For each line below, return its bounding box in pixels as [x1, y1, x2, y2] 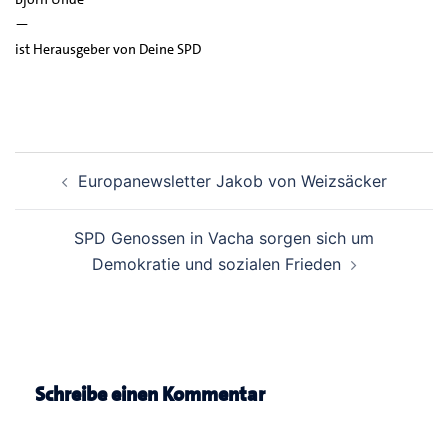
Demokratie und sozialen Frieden [91, 253, 341, 274]
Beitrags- [14, 148, 109, 181]
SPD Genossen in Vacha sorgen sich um [74, 227, 374, 248]
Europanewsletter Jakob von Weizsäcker [77, 170, 387, 191]
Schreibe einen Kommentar [35, 380, 265, 407]
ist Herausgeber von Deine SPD [15, 39, 201, 58]
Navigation [14, 176, 132, 209]
